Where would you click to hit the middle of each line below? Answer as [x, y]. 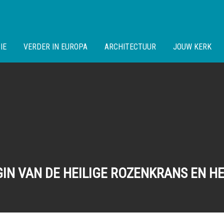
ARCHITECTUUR [130, 47]
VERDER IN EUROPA [55, 47]
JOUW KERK [192, 47]
